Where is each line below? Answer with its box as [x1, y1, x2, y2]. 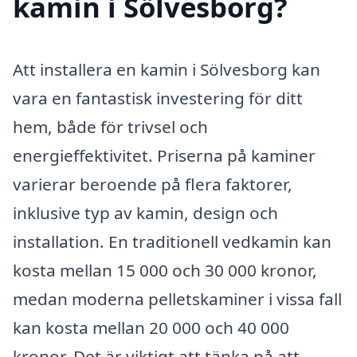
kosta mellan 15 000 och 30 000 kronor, [13, 259, 317, 282]
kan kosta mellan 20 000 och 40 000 [13, 316, 289, 339]
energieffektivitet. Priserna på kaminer [13, 144, 316, 167]
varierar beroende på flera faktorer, [13, 173, 292, 196]
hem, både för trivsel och [13, 116, 208, 139]
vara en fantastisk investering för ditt [13, 87, 303, 110]
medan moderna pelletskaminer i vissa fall [13, 288, 342, 311]
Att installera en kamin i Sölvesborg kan [13, 58, 320, 81]
